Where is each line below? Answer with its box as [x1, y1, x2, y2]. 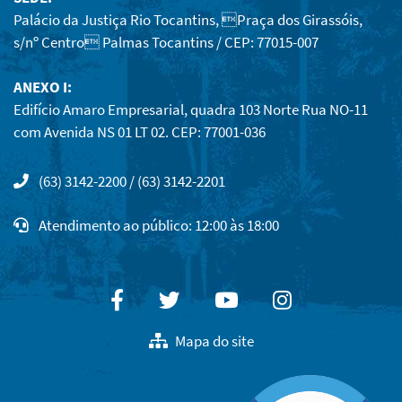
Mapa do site [174, 331, 254, 352]
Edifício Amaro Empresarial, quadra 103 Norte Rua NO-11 [13, 99, 368, 119]
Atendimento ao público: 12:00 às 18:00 [36, 214, 279, 235]
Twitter [179, 286, 243, 313]
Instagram [291, 286, 381, 313]
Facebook [122, 286, 210, 313]
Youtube [237, 286, 311, 313]
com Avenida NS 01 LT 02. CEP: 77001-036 [13, 121, 266, 142]
